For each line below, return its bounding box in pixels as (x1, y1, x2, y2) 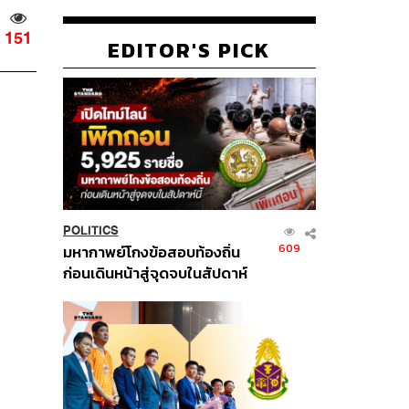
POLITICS (62, 223, 119, 237)
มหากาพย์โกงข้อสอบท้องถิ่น (62, 240, 240, 264)
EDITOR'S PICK (108, 34, 271, 66)
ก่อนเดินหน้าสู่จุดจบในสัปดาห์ (62, 261, 247, 285)
